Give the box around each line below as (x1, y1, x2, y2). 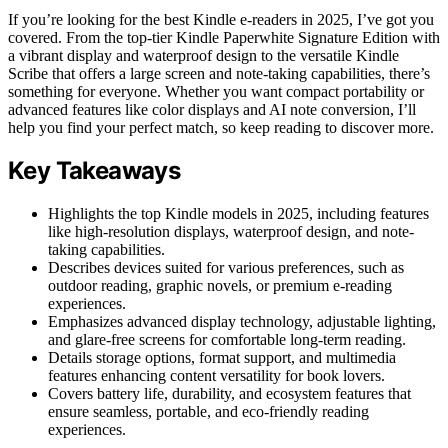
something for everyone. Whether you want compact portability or (8, 82, 424, 100)
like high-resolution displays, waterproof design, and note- (48, 223, 414, 241)
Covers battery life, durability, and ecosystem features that (48, 385, 411, 403)
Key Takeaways (8, 156, 181, 186)
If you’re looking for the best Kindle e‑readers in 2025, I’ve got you (8, 10, 434, 28)
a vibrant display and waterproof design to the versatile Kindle (8, 46, 399, 64)
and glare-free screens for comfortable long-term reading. (48, 331, 406, 349)
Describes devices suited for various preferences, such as (48, 259, 404, 277)
